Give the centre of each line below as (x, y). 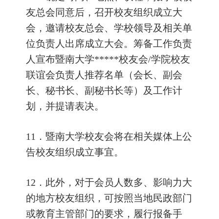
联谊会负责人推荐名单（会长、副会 (104, 75)
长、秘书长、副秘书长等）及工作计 (104, 90)
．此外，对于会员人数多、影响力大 (114, 182)
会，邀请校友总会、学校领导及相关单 (109, 28)
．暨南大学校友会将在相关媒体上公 (114, 136)
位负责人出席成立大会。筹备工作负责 (109, 44)
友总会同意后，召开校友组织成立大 (104, 12)
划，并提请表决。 (65, 106)
